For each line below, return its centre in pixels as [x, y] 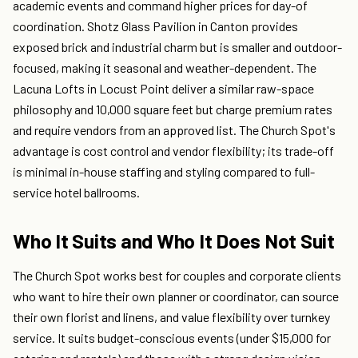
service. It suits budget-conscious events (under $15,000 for [172, 338]
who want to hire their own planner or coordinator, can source [176, 296]
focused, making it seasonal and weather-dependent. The [165, 68]
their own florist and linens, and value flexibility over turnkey [171, 317]
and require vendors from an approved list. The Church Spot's [174, 130]
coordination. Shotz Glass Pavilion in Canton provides [155, 26]
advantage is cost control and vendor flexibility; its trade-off [173, 151]
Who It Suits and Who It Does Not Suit [174, 241]
